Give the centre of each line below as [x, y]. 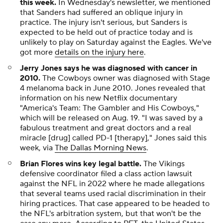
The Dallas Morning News [101, 148]
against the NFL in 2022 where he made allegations [112, 184]
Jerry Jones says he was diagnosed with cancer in [109, 68]
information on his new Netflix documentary [99, 98]
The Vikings [163, 164]
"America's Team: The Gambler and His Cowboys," [110, 108]
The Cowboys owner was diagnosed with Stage [125, 78]
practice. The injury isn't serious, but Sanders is [104, 23]
